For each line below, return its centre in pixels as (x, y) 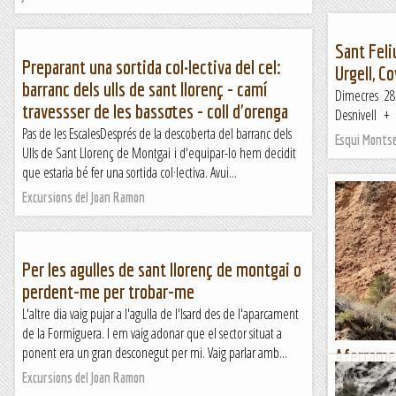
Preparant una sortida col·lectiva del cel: (152, 67)
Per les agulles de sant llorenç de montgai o (162, 269)
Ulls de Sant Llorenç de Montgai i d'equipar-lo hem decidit (159, 153)
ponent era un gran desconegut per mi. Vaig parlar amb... (155, 353)
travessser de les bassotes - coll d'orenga (155, 111)
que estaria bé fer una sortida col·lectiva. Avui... (129, 172)
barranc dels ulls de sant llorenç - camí (145, 89)
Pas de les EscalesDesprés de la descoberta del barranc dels (157, 133)
